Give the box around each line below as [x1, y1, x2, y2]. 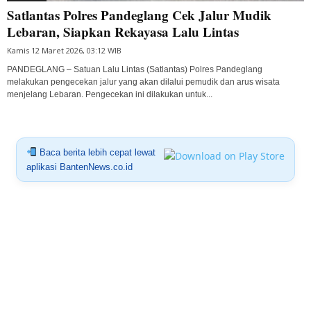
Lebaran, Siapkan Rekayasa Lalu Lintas [7, 22, 239, 41]
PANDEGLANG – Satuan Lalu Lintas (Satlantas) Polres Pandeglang [7, 64, 262, 74]
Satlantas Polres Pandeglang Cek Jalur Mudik [7, 5, 271, 24]
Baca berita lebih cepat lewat [36, 146, 155, 158]
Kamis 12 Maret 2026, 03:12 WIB [7, 44, 121, 56]
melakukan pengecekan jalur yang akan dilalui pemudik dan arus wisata [7, 76, 280, 87]
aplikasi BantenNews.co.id [26, 161, 133, 172]
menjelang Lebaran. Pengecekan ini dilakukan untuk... [7, 89, 212, 99]
